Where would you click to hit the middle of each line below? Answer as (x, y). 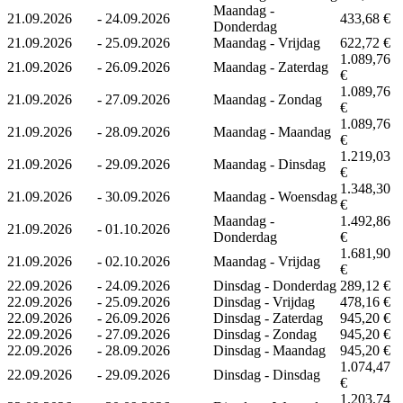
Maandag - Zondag (268, 99)
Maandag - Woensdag (275, 196)
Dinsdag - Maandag (269, 350)
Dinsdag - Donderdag (275, 285)
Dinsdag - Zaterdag (268, 318)
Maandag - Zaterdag (271, 67)
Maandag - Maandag (272, 131)
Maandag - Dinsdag (269, 164)
